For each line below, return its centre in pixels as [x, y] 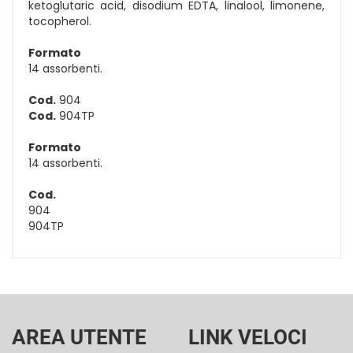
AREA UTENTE [79, 337]
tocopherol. [60, 21]
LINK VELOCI [248, 337]
